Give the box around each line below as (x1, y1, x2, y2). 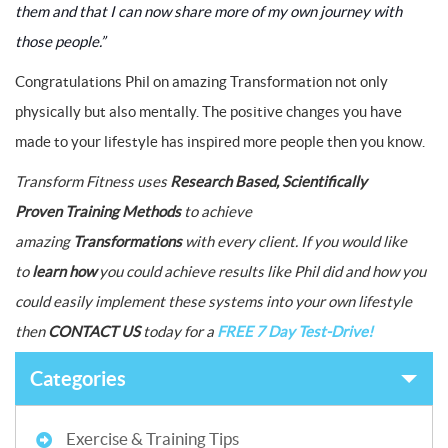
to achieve (181, 203, 252, 220)
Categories (30, 367, 126, 390)
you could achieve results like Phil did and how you (96, 263, 426, 280)
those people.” (15, 33, 105, 50)
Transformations (73, 233, 182, 250)
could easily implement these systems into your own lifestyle (15, 293, 412, 310)
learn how (32, 263, 96, 280)
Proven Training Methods (15, 203, 181, 220)
